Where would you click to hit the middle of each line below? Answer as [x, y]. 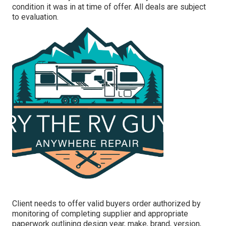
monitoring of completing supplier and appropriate [100, 213]
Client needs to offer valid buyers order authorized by [106, 203]
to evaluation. [35, 17]
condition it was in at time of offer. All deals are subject [109, 7]
